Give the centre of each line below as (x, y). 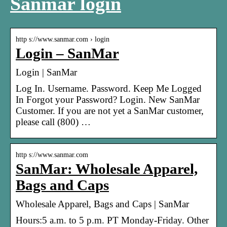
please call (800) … (53, 122)
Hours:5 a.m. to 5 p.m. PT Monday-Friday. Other (112, 220)
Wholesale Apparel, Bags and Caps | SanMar (102, 204)
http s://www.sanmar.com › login (63, 39)
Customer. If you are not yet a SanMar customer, (110, 110)
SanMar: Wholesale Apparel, (107, 169)
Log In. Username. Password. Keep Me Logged (109, 88)
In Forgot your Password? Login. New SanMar (108, 99)
